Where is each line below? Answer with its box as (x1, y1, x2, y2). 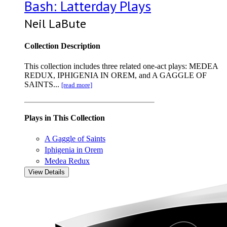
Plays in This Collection (24, 113, 105, 122)
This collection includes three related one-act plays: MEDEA (24, 61, 218, 70)
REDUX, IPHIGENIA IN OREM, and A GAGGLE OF (24, 70, 207, 80)
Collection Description (24, 42, 100, 51)
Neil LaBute (24, 16, 86, 32)
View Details (28, 168, 65, 176)
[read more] (61, 81, 92, 89)
